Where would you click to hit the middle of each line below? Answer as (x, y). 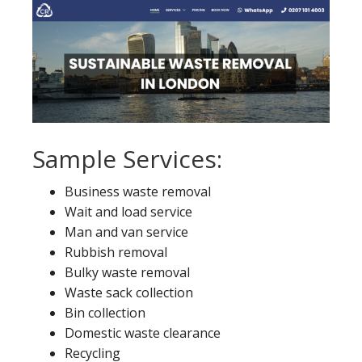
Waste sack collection (129, 293)
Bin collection (105, 313)
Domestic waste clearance (143, 333)
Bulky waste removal (127, 272)
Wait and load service (128, 212)
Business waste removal (138, 192)
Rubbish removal (116, 252)
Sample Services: (127, 159)
